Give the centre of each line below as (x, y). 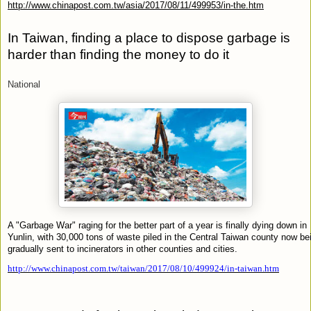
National (24, 84)
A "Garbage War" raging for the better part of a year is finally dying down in (157, 225)
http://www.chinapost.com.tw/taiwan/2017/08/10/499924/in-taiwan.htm (143, 268)
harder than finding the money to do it (118, 54)
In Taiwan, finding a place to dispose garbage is (149, 37)
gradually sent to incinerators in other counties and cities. (123, 249)
